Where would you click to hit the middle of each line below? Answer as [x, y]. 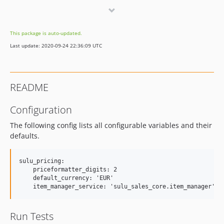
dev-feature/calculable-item [59, 51]
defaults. [25, 136]
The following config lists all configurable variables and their [111, 125]
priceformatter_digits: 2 [68, 169]
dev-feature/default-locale [56, 64]
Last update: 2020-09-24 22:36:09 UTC [56, 45]
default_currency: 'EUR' [66, 178]
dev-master [31, 25]
